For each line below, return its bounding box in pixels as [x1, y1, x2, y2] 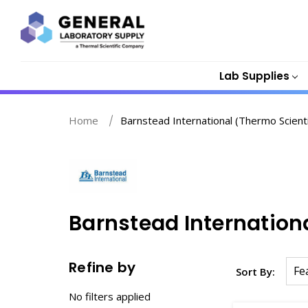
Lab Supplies [219, 68, 289, 83]
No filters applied [69, 289, 151, 303]
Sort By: [235, 264, 275, 278]
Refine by [69, 258, 136, 277]
